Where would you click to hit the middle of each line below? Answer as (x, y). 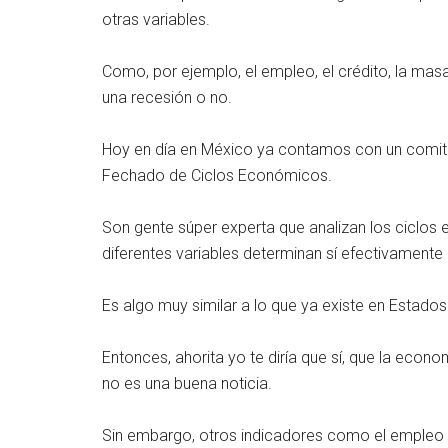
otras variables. (156, 19)
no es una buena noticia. (187, 383)
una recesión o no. (167, 97)
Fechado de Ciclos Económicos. (217, 175)
